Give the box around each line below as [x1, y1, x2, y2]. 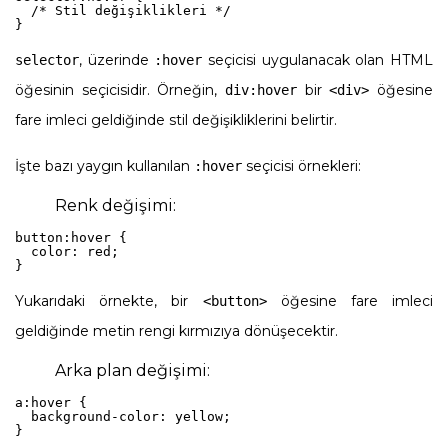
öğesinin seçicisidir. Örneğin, [15, 80, 225, 99]
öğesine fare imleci [266, 291, 433, 310]
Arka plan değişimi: [55, 360, 210, 380]
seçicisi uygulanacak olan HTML [202, 50, 434, 69]
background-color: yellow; [15, 408, 231, 424]
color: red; [15, 243, 119, 259]
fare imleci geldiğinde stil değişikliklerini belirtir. [15, 110, 337, 129]
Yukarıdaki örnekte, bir [15, 291, 203, 310]
